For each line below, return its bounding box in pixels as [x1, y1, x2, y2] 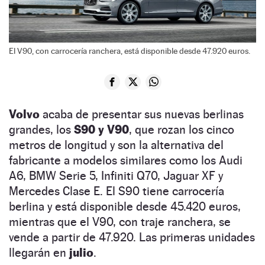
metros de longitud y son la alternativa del [9, 137, 224, 152]
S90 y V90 [74, 122, 129, 137]
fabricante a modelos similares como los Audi [9, 153, 243, 167]
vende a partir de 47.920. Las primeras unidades [9, 230, 255, 244]
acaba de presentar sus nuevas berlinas [40, 106, 244, 121]
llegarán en [9, 245, 69, 260]
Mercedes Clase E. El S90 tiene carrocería [9, 183, 224, 198]
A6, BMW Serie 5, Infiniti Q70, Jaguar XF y [9, 168, 223, 183]
